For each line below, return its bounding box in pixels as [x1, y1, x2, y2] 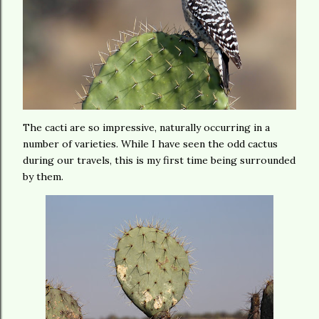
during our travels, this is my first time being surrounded [23, 153, 296, 167]
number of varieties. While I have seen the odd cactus [23, 137, 278, 150]
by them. [23, 169, 66, 183]
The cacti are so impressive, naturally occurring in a [23, 120, 270, 134]
